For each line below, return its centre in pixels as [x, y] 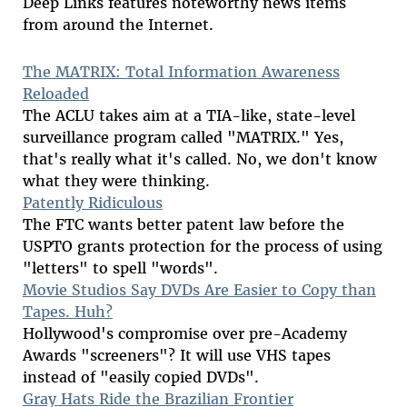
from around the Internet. [118, 25]
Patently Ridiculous [92, 203]
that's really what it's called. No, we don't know [199, 159]
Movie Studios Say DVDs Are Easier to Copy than [199, 290]
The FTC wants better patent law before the [183, 225]
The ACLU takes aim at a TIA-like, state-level [189, 116]
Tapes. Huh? [67, 312]
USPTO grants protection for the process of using [202, 247]
